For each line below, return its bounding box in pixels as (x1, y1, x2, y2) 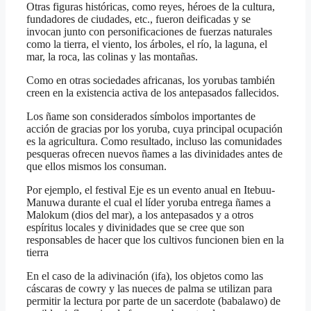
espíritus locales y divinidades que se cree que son (26, 221, 244, 233)
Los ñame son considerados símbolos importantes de (26, 110, 255, 122)
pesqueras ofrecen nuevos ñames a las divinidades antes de (26, 147, 283, 160)
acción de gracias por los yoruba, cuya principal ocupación (26, 122, 283, 135)
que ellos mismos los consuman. (26, 160, 167, 172)
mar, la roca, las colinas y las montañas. (26, 50, 198, 62)
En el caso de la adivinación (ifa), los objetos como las (26, 269, 263, 282)
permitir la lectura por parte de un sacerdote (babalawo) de (26, 294, 280, 307)
